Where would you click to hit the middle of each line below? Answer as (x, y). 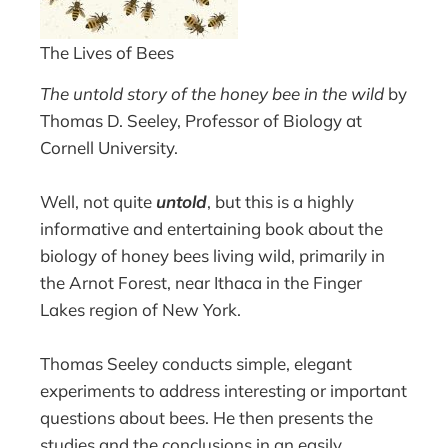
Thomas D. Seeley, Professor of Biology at (201, 120)
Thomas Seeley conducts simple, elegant (196, 363)
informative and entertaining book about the (212, 228)
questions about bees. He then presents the (207, 417)
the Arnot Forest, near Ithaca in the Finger (201, 282)
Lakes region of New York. (141, 309)
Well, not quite (98, 201)
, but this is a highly (281, 201)
